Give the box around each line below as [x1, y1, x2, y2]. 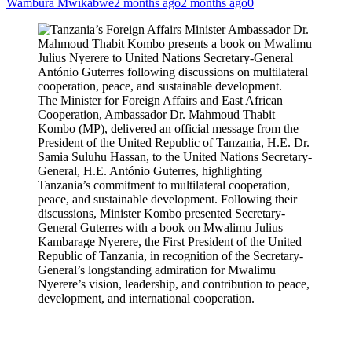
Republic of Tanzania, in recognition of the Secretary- [38, 249, 303, 262]
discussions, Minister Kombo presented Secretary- [38, 207, 285, 220]
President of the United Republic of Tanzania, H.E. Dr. [38, 136, 310, 149]
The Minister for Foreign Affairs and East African [38, 93, 283, 107]
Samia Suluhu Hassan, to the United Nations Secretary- [38, 150, 312, 163]
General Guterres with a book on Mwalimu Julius [38, 221, 283, 234]
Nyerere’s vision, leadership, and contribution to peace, [38, 277, 310, 291]
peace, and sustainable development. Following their [38, 192, 297, 206]
